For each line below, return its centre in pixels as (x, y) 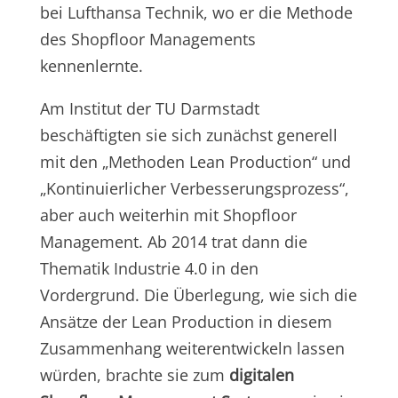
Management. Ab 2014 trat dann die (173, 242)
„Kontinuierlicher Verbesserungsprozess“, (194, 189)
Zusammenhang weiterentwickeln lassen (192, 349)
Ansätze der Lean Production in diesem (186, 322)
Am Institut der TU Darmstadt (149, 109)
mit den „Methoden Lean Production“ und (195, 162)
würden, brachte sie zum (134, 375)
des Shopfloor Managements (147, 40)
